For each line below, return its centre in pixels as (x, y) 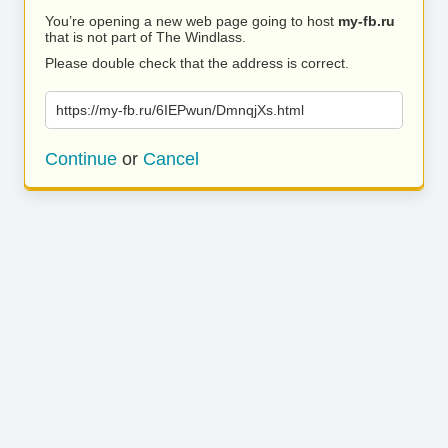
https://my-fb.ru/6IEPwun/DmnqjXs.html (180, 110)
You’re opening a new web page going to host (191, 21)
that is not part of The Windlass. (145, 37)
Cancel (171, 159)
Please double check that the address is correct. (197, 63)
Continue (81, 159)
